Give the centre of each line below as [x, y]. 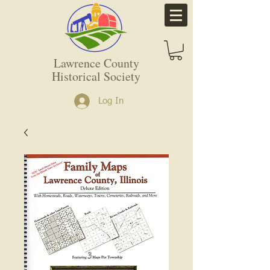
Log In [111, 101]
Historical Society [96, 76]
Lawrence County [96, 63]
